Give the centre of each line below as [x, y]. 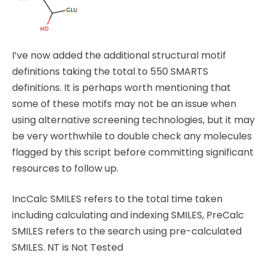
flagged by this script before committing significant [133, 153]
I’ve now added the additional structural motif [119, 56]
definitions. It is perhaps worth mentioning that [121, 88]
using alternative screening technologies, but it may [133, 120]
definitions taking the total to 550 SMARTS [110, 72]
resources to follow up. [65, 169]
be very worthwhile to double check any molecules [132, 136]
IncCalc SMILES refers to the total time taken [117, 199]
